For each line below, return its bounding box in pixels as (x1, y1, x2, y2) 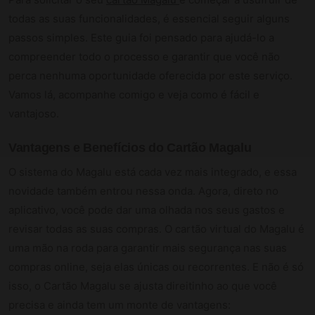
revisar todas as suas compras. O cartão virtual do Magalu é (8, 221, 304, 236)
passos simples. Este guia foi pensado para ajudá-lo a (8, 30, 274, 44)
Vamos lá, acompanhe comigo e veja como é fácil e (8, 87, 259, 101)
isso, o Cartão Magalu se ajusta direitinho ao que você (8, 278, 277, 292)
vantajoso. (8, 106, 59, 120)
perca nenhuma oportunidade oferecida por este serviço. (8, 68, 292, 82)
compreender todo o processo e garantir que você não (8, 49, 280, 63)
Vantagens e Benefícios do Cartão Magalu (8, 140, 252, 155)
